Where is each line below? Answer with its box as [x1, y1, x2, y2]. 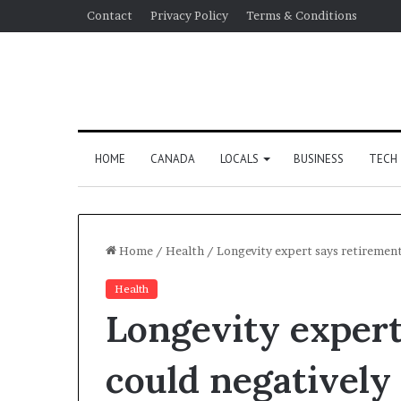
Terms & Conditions [246, 8, 357, 22]
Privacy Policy [150, 8, 228, 22]
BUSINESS [293, 150, 344, 166]
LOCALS [219, 150, 259, 166]
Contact [87, 8, 132, 22]
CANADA [149, 150, 195, 166]
